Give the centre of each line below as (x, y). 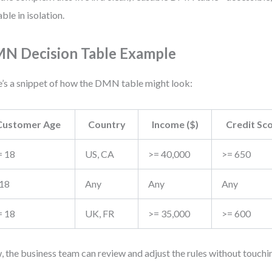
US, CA (100, 154)
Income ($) (175, 124)
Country (107, 124)
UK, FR (100, 213)
